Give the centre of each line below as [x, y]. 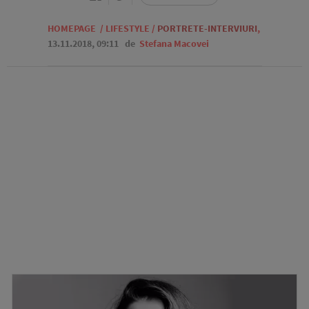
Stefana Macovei [174, 43]
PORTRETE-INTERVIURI [207, 28]
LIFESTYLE [127, 28]
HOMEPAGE [71, 28]
